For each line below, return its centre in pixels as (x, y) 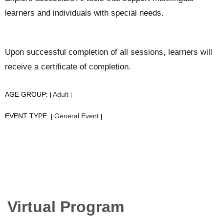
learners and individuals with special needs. (84, 13)
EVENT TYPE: (28, 116)
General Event (77, 116)
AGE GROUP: (27, 95)
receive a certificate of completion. (68, 67)
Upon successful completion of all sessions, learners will (109, 52)
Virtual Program (66, 207)
